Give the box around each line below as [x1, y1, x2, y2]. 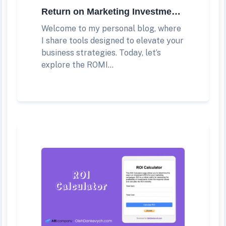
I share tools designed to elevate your [41, 35, 184, 45]
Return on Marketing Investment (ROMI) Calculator [172, 6, 181, 17]
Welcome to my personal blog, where [41, 23, 181, 33]
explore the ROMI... [41, 60, 114, 70]
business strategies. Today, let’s [41, 47, 161, 58]
